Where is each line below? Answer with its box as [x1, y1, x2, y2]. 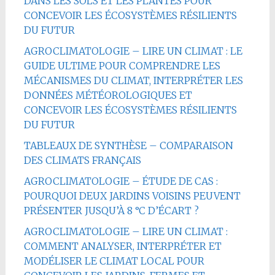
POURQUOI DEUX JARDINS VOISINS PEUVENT [23, 189, 241, 202]
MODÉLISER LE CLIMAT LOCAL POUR [23, 254, 204, 267]
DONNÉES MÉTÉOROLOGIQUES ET [23, 88, 192, 101]
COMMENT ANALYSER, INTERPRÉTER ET [23, 239, 222, 252]
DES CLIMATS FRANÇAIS [23, 153, 141, 166]
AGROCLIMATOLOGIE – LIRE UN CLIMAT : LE [23, 44, 242, 57]
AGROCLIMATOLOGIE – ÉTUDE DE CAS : [23, 174, 218, 187]
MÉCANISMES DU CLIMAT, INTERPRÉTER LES [23, 74, 243, 87]
